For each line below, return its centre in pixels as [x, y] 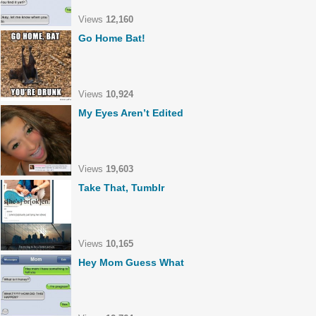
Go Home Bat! [112, 38]
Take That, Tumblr [121, 188]
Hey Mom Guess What [131, 262]
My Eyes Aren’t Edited [131, 113]
